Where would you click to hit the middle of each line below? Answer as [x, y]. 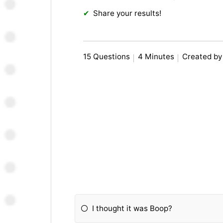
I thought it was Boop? [132, 208]
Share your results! [127, 13]
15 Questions [107, 57]
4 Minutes [156, 57]
